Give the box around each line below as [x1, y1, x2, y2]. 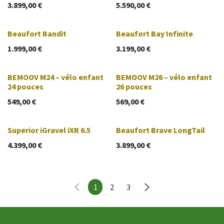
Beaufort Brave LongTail [115, 125, 205, 135]
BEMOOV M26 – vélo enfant [115, 72, 212, 82]
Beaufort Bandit [7, 28, 66, 39]
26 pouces [115, 81, 152, 92]
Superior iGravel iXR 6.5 [7, 125, 90, 135]
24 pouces [7, 81, 43, 92]
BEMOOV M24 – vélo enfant [7, 72, 103, 82]
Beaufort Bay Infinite [115, 28, 193, 39]
